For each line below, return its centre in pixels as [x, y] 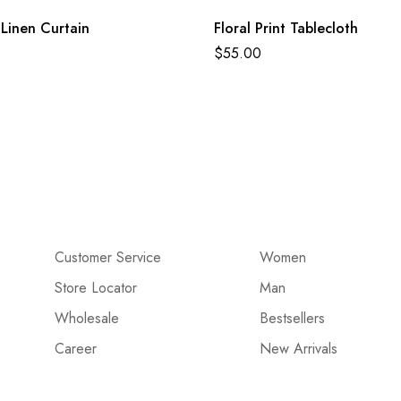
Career [75, 348]
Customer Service [107, 257]
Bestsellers [292, 318]
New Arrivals [298, 348]
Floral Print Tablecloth [286, 28]
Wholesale [86, 318]
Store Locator [95, 287]
